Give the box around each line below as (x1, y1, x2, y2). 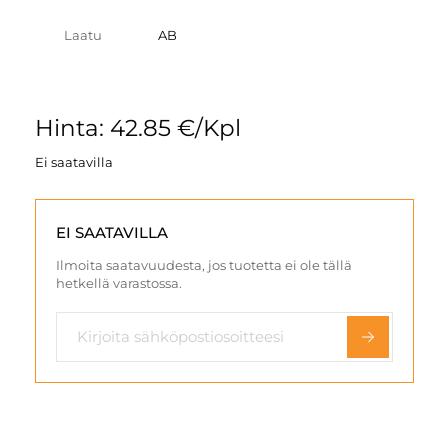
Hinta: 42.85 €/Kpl (34, 113, 241, 142)
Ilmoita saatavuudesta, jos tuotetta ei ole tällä (55, 256, 352, 273)
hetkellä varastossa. (55, 274, 182, 291)
